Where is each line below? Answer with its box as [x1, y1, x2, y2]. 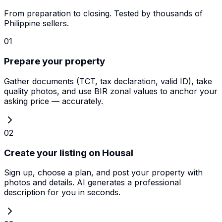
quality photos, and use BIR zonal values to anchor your [4, 86, 218, 96]
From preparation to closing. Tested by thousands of [4, 8, 203, 19]
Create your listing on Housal [4, 147, 133, 159]
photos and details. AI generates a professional [4, 177, 181, 188]
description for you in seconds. [4, 187, 120, 198]
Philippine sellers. [4, 18, 69, 29]
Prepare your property [4, 55, 105, 67]
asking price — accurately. [4, 96, 103, 106]
